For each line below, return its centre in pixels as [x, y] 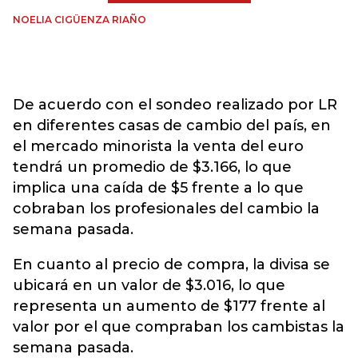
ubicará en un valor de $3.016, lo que [149, 285]
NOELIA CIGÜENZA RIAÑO [80, 20]
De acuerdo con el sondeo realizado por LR [175, 105]
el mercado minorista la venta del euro [158, 146]
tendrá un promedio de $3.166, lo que [152, 167]
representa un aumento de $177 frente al [169, 306]
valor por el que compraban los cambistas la [179, 327]
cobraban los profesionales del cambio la [166, 209]
